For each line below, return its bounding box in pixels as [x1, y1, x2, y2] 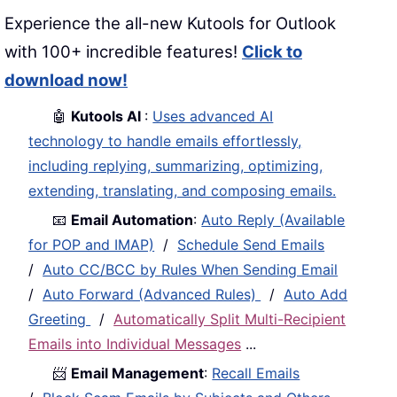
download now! [4, 70, 128, 91]
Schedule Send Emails [177, 236, 325, 254]
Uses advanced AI [152, 107, 274, 126]
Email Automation [71, 211, 194, 230]
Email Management [71, 364, 205, 383]
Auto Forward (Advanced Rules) [43, 285, 261, 304]
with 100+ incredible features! [4, 42, 242, 63]
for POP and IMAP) [28, 236, 155, 254]
